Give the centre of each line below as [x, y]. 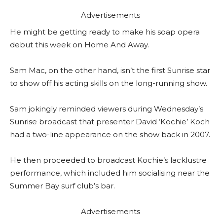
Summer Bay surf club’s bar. [62, 186]
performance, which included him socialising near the [110, 173]
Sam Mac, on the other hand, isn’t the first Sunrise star [110, 70]
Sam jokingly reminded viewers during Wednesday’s [107, 109]
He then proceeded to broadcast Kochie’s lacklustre [108, 160]
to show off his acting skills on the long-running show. [109, 83]
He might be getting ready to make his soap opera [105, 32]
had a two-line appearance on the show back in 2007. [110, 134]
